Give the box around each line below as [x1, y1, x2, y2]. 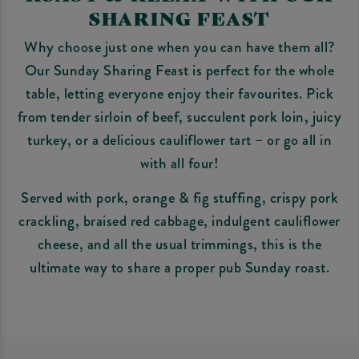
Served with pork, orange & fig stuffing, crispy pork [21, 187, 338, 209]
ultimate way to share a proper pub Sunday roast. [30, 256, 329, 279]
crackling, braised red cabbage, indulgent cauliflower [18, 210, 341, 232]
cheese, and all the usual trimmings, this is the [37, 233, 322, 256]
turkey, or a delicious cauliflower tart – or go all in [27, 129, 332, 151]
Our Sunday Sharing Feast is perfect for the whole [24, 59, 335, 82]
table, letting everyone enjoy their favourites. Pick [26, 83, 333, 105]
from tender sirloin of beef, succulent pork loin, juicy [17, 106, 342, 128]
